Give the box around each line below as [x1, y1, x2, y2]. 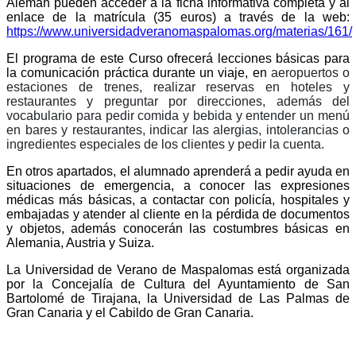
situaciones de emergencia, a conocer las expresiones [6, 178, 350, 192]
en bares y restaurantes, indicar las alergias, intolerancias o [6, 122, 350, 137]
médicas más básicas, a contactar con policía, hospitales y [6, 192, 350, 207]
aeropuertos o [270, 65, 350, 79]
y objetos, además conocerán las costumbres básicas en [6, 221, 350, 235]
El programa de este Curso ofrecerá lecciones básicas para [6, 51, 350, 65]
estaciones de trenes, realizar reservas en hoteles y [6, 79, 350, 94]
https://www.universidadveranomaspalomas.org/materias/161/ [6, 24, 352, 38]
